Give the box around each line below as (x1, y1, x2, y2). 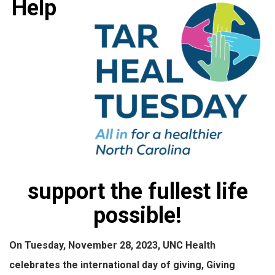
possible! (93, 201, 182, 228)
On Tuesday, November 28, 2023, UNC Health (9, 239, 215, 251)
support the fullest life (27, 177, 248, 204)
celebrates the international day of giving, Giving (9, 258, 235, 271)
